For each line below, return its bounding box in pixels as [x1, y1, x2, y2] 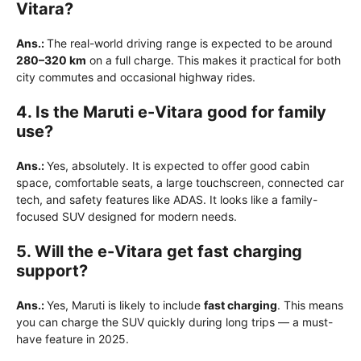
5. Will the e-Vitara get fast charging [16, 241, 302, 261]
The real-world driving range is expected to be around [47, 35, 333, 50]
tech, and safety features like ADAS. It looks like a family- [16, 192, 317, 206]
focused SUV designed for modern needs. [16, 209, 237, 223]
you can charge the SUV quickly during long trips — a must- [16, 314, 333, 329]
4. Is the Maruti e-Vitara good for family [16, 102, 326, 122]
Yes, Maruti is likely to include [47, 297, 204, 312]
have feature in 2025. [16, 331, 129, 346]
